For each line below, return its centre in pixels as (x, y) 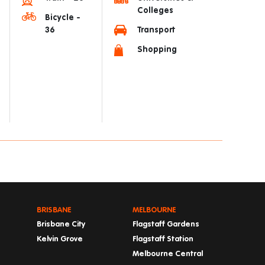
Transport (156, 30)
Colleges (155, 11)
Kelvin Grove (60, 239)
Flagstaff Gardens (166, 224)
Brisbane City (61, 224)
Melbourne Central (168, 254)
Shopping (157, 50)
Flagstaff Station (163, 239)
